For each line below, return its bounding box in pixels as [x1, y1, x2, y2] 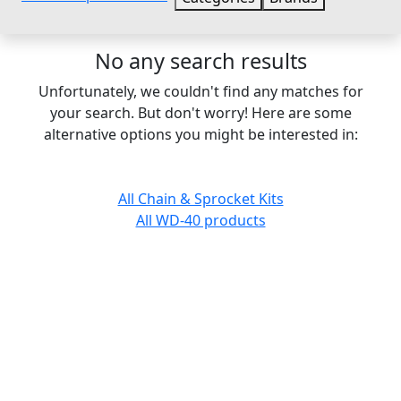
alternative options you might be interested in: [43, 124, 358, 144]
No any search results [94, 46, 307, 75]
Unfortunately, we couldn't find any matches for [38, 81, 363, 101]
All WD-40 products [135, 209, 266, 230]
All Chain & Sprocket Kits [117, 188, 284, 209]
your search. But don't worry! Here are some [49, 102, 352, 123]
